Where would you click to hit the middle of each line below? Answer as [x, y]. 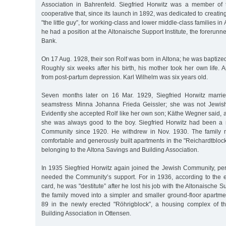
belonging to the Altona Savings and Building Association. [120, 150]
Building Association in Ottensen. [86, 213]
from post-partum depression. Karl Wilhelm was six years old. [125, 77]
